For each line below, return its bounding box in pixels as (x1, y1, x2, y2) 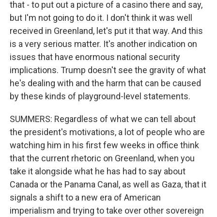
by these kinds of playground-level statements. (10, 91, 190, 101)
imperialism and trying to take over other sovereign (10, 205, 204, 216)
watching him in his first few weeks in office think (10, 140, 199, 150)
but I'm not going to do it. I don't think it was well (10, 13, 192, 23)
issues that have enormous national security (10, 52, 180, 62)
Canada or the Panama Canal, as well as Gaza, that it (10, 179, 206, 189)
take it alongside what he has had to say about (10, 166, 186, 176)
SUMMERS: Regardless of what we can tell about (10, 114, 196, 124)
